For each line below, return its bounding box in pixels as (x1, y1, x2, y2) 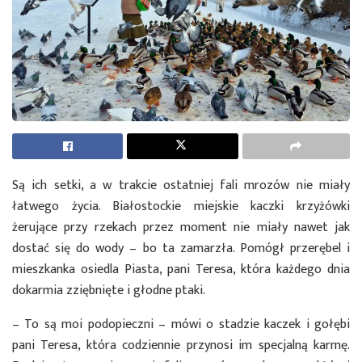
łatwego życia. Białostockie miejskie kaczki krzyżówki (12, 195, 350, 217)
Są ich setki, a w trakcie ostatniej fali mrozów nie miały (12, 174, 350, 196)
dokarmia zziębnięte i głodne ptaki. (12, 279, 205, 301)
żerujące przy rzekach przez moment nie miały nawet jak (12, 216, 350, 238)
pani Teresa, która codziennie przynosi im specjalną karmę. (12, 334, 350, 356)
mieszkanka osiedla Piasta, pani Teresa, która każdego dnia (12, 258, 350, 280)
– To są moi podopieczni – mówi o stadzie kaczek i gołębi (12, 313, 350, 335)
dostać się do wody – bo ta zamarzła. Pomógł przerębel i (12, 237, 350, 259)
